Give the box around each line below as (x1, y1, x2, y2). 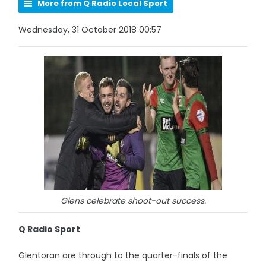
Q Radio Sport (18, 223, 81, 235)
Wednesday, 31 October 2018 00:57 (18, 24, 162, 36)
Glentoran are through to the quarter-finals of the (18, 249, 228, 261)
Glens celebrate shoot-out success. (60, 195, 206, 207)
